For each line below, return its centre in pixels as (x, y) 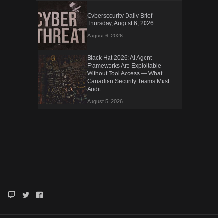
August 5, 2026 (105, 101)
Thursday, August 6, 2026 (120, 23)
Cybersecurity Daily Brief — (123, 15)
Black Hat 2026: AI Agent (119, 58)
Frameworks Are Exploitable (124, 65)
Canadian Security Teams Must (128, 81)
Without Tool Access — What (125, 73)
